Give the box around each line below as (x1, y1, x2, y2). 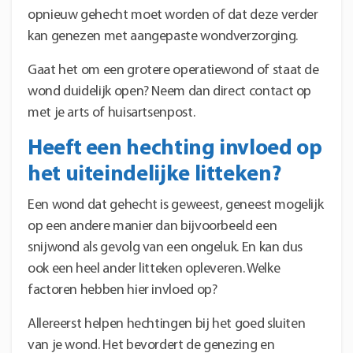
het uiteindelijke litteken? (28, 163, 281, 186)
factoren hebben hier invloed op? (28, 282, 217, 298)
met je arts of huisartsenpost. (28, 105, 195, 121)
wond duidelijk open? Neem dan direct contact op (28, 84, 312, 99)
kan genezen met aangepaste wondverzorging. (28, 28, 298, 44)
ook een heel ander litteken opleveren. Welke (28, 261, 281, 277)
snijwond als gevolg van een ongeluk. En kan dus (28, 240, 303, 255)
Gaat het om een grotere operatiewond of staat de (28, 62, 319, 78)
